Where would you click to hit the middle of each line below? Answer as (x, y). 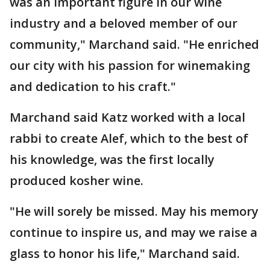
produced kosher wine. (78, 180)
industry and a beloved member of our (124, 23)
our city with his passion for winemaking (130, 65)
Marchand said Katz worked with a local (127, 117)
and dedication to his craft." (94, 86)
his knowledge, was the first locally (112, 159)
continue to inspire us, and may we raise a (133, 232)
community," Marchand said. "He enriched (134, 44)
